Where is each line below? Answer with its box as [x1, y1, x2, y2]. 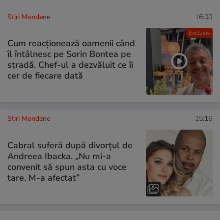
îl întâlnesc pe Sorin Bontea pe [7, 48, 131, 60]
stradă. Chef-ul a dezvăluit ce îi [7, 59, 133, 71]
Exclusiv [188, 28, 210, 37]
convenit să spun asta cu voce [7, 161, 127, 173]
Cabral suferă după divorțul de [7, 139, 133, 151]
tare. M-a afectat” [7, 171, 80, 184]
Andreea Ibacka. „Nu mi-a [7, 150, 111, 162]
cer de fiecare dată [7, 70, 83, 82]
